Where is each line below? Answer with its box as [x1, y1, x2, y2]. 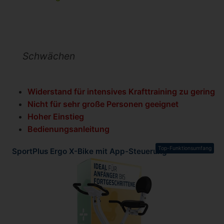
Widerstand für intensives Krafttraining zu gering [27, 86, 215, 97]
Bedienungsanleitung [27, 124, 109, 134]
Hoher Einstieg [27, 111, 84, 122]
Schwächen [22, 50, 75, 62]
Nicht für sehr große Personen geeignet [27, 99, 178, 109]
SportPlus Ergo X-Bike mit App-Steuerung [12, 146, 167, 156]
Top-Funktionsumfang [158, 145, 211, 152]
